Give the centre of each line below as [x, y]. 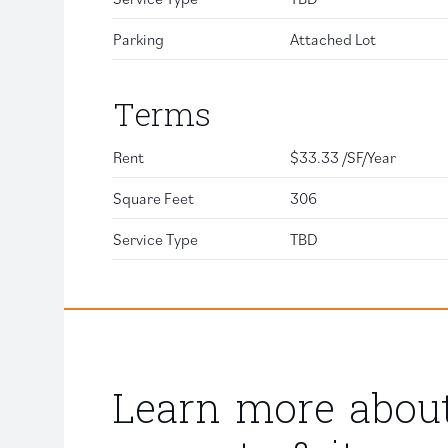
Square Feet [153, 197]
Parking [138, 38]
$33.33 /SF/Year [343, 156]
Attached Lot [333, 38]
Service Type [155, 238]
